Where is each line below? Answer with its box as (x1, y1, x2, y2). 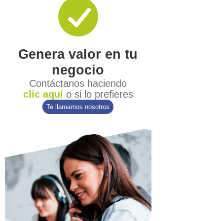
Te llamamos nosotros (46, 103, 110, 111)
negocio (52, 63, 105, 78)
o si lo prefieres (63, 89, 133, 100)
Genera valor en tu (18, 47, 138, 62)
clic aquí (23, 89, 63, 100)
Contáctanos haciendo (29, 78, 127, 89)
